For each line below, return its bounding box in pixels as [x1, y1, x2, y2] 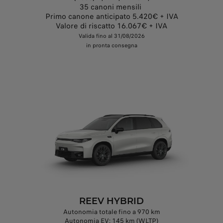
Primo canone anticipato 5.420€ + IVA [45, 10, 178, 22]
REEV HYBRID [79, 196, 144, 207]
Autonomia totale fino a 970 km [63, 207, 160, 217]
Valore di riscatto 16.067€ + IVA [56, 20, 167, 31]
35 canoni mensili [80, 1, 143, 12]
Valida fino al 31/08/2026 [78, 31, 145, 40]
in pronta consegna [86, 41, 137, 49]
